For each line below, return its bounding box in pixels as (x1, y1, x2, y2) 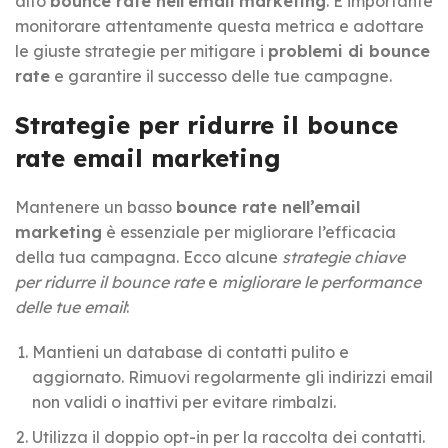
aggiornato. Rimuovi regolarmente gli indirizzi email (32, 366, 433, 387)
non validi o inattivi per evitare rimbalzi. (32, 391, 336, 412)
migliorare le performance (222, 271, 421, 292)
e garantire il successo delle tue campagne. (50, 65, 392, 86)
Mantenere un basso (15, 196, 176, 217)
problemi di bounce (268, 40, 430, 61)
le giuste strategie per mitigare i (15, 40, 268, 61)
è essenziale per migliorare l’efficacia (102, 221, 396, 242)
